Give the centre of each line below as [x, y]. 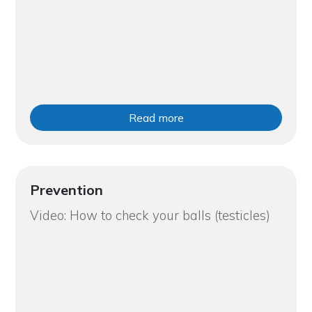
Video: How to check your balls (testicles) [150, 215]
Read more [156, 117]
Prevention [66, 189]
